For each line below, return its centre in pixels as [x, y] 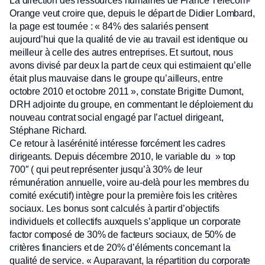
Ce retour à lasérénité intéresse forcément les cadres [117, 143]
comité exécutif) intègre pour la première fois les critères [123, 195]
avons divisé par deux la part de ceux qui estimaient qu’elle [130, 65]
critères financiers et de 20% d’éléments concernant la [120, 248]
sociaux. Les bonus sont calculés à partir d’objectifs [114, 209]
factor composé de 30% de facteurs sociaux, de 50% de [123, 235]
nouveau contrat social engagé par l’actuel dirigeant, [117, 117]
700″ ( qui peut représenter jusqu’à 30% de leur [106, 169]
